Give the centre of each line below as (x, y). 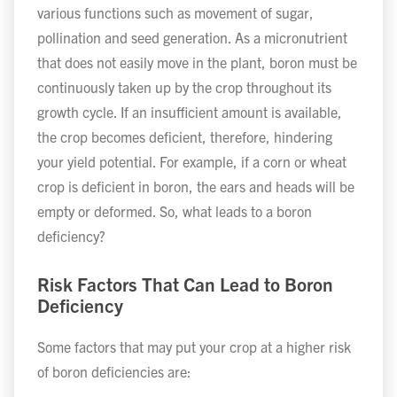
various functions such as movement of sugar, (175, 12)
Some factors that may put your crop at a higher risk (194, 347)
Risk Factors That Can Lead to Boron (185, 284)
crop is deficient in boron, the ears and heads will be (195, 186)
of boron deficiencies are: (117, 372)
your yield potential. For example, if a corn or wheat (191, 161)
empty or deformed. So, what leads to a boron (174, 210)
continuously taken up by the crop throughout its (184, 86)
